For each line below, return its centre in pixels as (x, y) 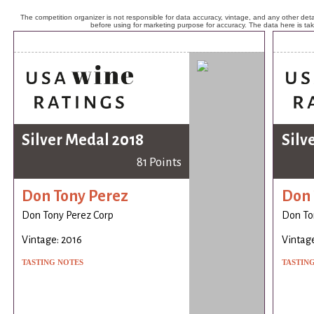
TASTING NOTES (53, 262)
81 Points (159, 163)
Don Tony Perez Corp (68, 216)
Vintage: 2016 (52, 240)
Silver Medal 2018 (83, 141)
